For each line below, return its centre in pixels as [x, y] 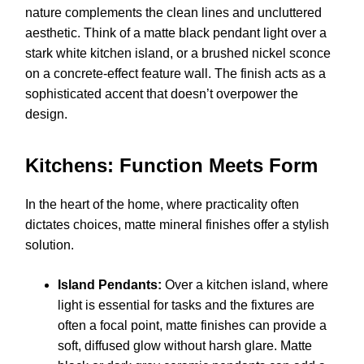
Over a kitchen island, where [245, 284]
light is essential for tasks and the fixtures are [186, 305]
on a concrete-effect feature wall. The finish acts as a [175, 73]
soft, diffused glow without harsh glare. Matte [185, 345]
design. [46, 114]
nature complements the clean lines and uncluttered [173, 12]
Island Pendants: [110, 284]
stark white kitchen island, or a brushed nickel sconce [178, 53]
